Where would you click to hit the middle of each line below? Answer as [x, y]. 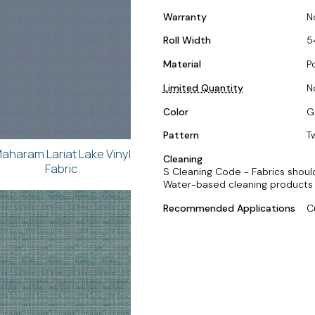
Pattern [181, 135]
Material [182, 64]
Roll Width [187, 40]
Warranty [185, 17]
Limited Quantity [203, 88]
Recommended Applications [229, 208]
